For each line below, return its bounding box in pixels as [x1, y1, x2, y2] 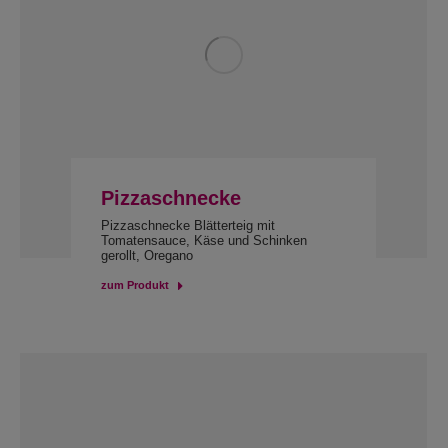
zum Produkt [100, 279, 169, 291]
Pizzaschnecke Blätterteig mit [100, 218, 275, 233]
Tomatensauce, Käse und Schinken [100, 233, 307, 248]
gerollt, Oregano [100, 248, 193, 263]
